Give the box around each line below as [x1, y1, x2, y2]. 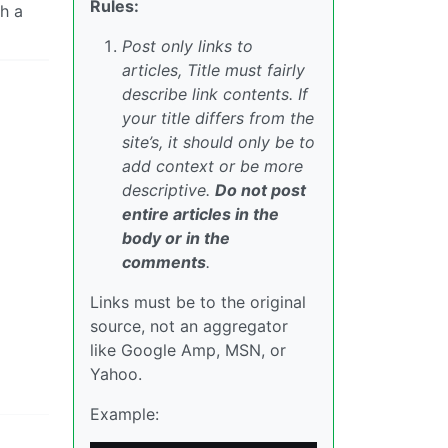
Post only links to [122, 36, 253, 56]
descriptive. [122, 180, 215, 200]
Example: [90, 404, 159, 424]
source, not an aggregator [90, 316, 288, 336]
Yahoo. [90, 364, 142, 384]
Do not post [215, 180, 306, 200]
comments [122, 252, 206, 272]
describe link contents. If [122, 84, 308, 104]
